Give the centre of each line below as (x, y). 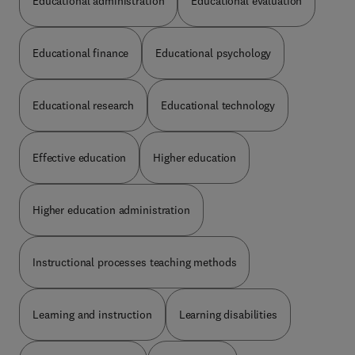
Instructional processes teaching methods (135, 262)
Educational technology (218, 105)
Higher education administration (111, 210)
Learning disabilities (228, 314)
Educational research (84, 105)
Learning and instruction (92, 314)
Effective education (80, 157)
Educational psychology (214, 53)
